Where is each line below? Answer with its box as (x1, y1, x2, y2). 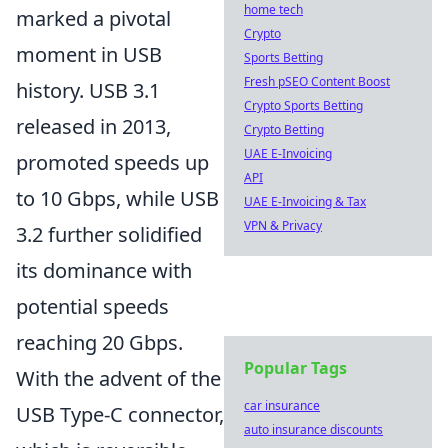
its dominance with (16, 257, 192, 284)
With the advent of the (16, 365, 221, 392)
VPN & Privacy (244, 217, 322, 234)
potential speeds (16, 293, 169, 320)
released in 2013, (16, 113, 171, 140)
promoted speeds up (16, 149, 209, 176)
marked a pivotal (16, 5, 171, 32)
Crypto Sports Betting (244, 97, 363, 114)
